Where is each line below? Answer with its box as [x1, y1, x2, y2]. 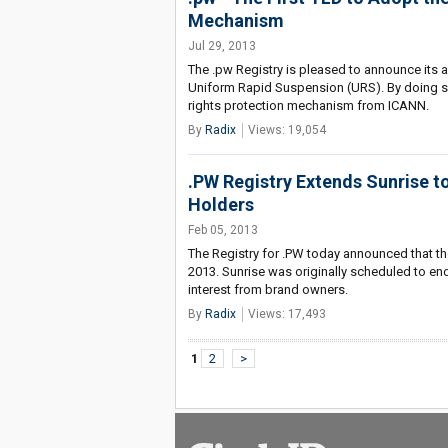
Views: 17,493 [247, 307, 326, 321]
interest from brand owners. [187, 282, 348, 297]
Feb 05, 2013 [187, 223, 258, 237]
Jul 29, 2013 [187, 39, 256, 53]
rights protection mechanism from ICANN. [187, 98, 429, 113]
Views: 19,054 [247, 123, 326, 137]
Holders [187, 194, 254, 215]
